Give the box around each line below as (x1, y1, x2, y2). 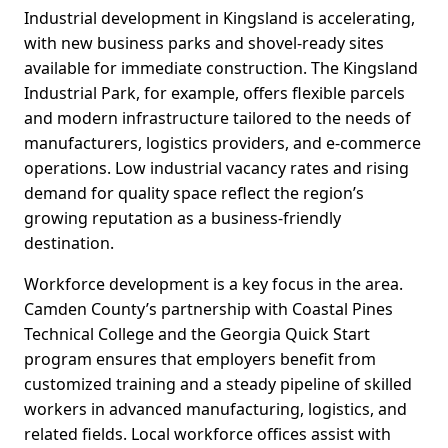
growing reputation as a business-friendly (24, 207, 341, 230)
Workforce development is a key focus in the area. (24, 273, 403, 296)
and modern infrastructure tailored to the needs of (24, 107, 411, 130)
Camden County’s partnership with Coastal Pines (24, 298, 393, 321)
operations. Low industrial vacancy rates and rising (24, 157, 409, 180)
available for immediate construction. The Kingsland (24, 57, 418, 80)
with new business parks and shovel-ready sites (24, 32, 384, 55)
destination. (24, 232, 114, 255)
